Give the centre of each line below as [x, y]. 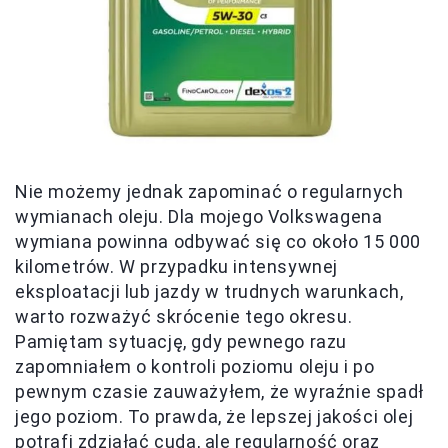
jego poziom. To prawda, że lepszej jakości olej [214, 416]
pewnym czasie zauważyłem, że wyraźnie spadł [219, 391]
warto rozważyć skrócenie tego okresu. [184, 316]
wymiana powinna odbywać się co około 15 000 [218, 241]
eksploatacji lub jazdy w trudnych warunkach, [209, 291]
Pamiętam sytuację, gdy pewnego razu [181, 341]
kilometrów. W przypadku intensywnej [177, 266]
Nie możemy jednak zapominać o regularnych [209, 191]
